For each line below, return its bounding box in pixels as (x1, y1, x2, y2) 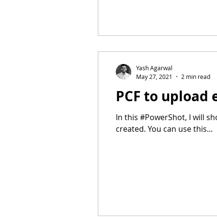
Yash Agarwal (136, 64, 172, 72)
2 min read (181, 72, 210, 80)
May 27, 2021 (136, 72, 172, 80)
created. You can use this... (116, 123, 213, 134)
